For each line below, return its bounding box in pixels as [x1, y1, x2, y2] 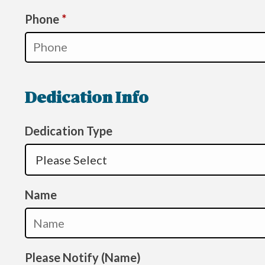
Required [66, 11, 115, 26]
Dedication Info [25, 91, 148, 107]
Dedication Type [25, 123, 112, 138]
